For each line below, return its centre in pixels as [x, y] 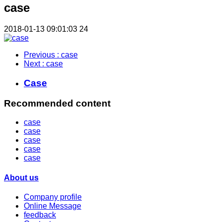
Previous [40, 55]
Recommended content [57, 103]
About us [21, 177]
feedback [40, 215]
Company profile [53, 197]
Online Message [53, 206]
